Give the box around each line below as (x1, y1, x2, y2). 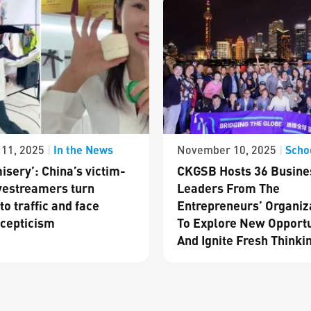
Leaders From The (177, 180, 280, 196)
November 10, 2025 (177, 143, 279, 157)
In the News (53, 142, 113, 158)
